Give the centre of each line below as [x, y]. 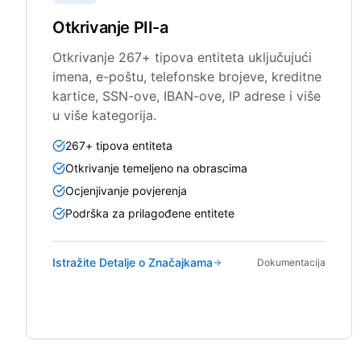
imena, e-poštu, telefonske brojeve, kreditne [187, 76]
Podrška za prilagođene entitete [150, 213]
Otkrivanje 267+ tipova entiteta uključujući [182, 57]
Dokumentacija [292, 262]
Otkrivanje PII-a [110, 27]
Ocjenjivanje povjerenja [126, 190]
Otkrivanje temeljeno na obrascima [156, 168]
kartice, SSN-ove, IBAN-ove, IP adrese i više [187, 95]
